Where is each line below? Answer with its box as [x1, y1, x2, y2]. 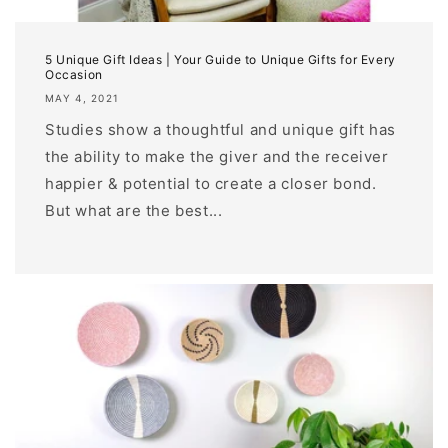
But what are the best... [45, 200, 223, 220]
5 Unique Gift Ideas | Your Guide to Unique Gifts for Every [45, 51, 396, 67]
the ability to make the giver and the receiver [45, 146, 389, 166]
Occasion [45, 66, 103, 82]
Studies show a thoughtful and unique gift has [45, 119, 397, 139]
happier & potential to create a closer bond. [45, 173, 377, 193]
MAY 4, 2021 [45, 91, 120, 104]
